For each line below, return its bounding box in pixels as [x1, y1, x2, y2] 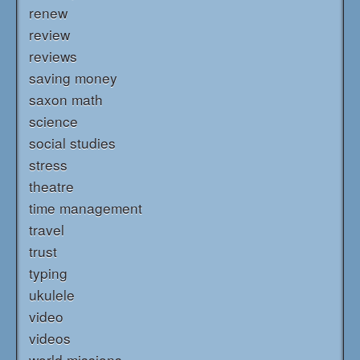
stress [29, 153, 67, 174]
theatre [29, 175, 74, 196]
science [29, 110, 78, 131]
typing [29, 262, 67, 283]
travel [29, 219, 64, 239]
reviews [29, 45, 77, 66]
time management [29, 197, 142, 218]
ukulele [29, 284, 75, 305]
